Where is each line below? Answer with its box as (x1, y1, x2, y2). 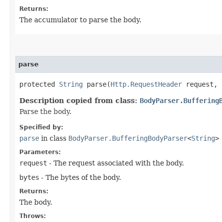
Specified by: (19, 123, 63, 131)
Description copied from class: (19, 96, 140, 105)
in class (39, 134, 68, 142)
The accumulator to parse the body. (19, 15, 141, 24)
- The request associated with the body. (47, 159, 184, 167)
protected (19, 80, 59, 88)
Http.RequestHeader (111, 80, 182, 88)
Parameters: (19, 148, 61, 156)
